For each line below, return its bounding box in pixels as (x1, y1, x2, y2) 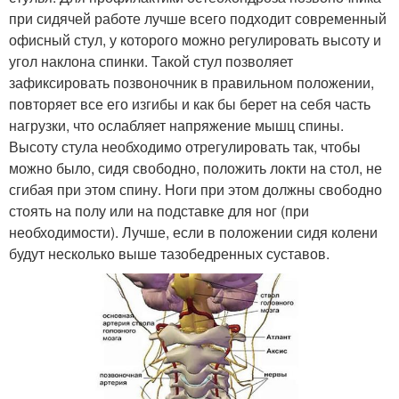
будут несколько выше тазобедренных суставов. (9, 242, 330, 264)
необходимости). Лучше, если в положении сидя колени (9, 221, 378, 242)
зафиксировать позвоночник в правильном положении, (9, 71, 374, 93)
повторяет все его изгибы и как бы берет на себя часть (9, 93, 370, 114)
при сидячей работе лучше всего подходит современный (9, 7, 387, 28)
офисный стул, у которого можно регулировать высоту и (9, 28, 381, 50)
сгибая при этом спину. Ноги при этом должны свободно (9, 178, 382, 199)
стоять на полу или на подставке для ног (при (9, 199, 309, 221)
